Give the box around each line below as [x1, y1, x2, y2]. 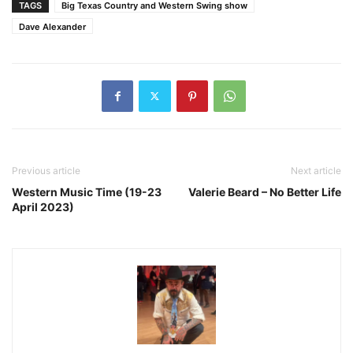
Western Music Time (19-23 [12, 184, 162, 199]
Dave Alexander [19, 20, 86, 32]
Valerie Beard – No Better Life [188, 184, 341, 199]
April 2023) [12, 199, 74, 214]
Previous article [12, 164, 80, 176]
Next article [291, 164, 341, 176]
